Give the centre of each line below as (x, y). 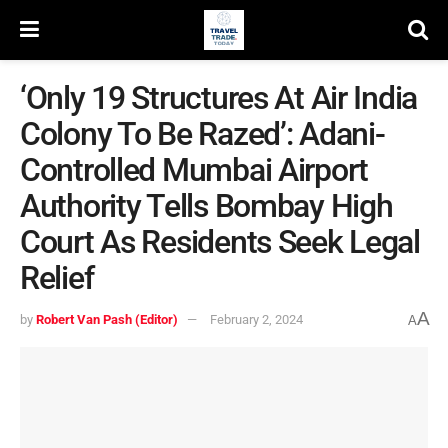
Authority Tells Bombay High (206, 206)
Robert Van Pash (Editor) (107, 320)
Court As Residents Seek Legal (220, 242)
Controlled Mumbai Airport (194, 170)
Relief (57, 278)
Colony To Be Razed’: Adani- (202, 134)
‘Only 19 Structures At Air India (219, 98)
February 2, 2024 (256, 320)
